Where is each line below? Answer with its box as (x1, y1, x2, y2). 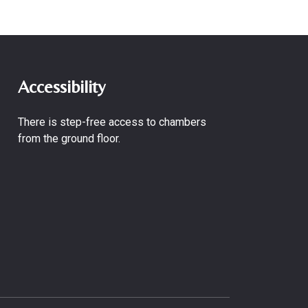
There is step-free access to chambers (18, 115, 206, 129)
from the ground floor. (18, 132, 120, 145)
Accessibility (18, 76, 105, 97)
